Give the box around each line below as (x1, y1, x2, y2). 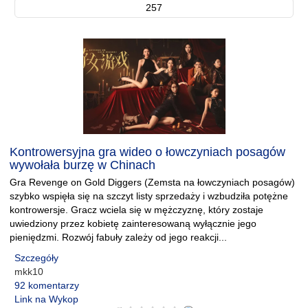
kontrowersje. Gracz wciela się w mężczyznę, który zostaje (10, 204, 263, 215)
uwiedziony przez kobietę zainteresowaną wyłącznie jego (10, 218, 256, 229)
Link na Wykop (14, 294, 78, 305)
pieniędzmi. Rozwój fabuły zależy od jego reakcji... (10, 232, 227, 243)
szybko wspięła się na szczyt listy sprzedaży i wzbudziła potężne (10, 190, 288, 201)
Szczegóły (14, 252, 58, 263)
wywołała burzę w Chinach (10, 158, 155, 172)
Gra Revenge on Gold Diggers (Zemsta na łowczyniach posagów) (10, 177, 295, 188)
